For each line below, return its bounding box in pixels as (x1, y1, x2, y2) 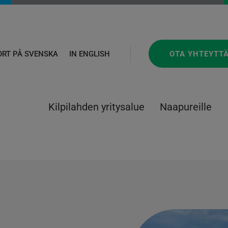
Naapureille (160, 100, 212, 113)
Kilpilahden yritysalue (48, 100, 145, 113)
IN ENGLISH (69, 49, 110, 59)
